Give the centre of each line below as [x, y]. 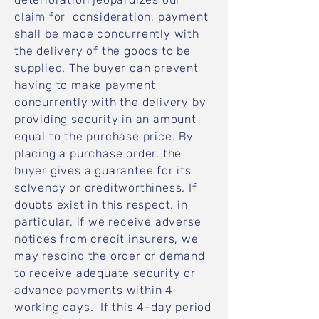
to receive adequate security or [105, 273]
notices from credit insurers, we [106, 239]
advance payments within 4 [94, 290]
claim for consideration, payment [111, 17]
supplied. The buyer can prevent [106, 68]
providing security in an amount [105, 119]
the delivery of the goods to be [103, 51]
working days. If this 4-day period [113, 307]
